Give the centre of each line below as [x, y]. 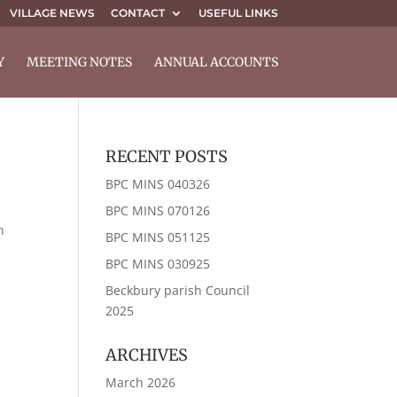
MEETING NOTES [79, 62]
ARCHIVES [147, 355]
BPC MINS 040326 [158, 184]
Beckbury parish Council [178, 290]
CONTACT [137, 13]
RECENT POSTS [167, 156]
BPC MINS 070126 [158, 210]
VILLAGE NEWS [52, 13]
